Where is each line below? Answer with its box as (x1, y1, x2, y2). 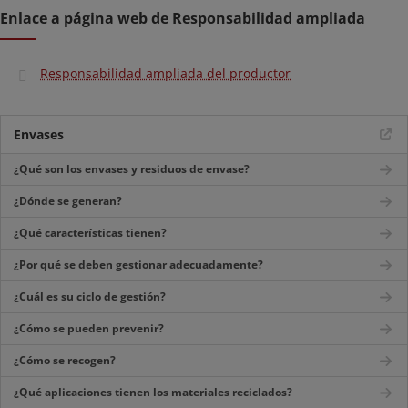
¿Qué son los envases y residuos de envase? (14, 161, 250, 177)
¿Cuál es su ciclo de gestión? (14, 289, 166, 304)
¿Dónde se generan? (14, 193, 122, 209)
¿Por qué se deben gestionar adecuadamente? (14, 257, 263, 272)
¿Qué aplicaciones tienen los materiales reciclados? (14, 384, 292, 400)
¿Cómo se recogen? (14, 352, 116, 368)
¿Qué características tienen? (14, 225, 167, 240)
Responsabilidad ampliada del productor (40, 65, 291, 82)
